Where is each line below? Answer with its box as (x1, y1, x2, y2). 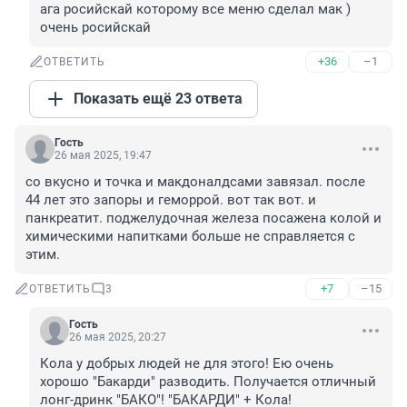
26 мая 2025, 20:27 (69, 331, 166, 344)
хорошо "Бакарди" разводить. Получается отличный (40, 373, 376, 391)
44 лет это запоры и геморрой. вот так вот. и (25, 192, 316, 209)
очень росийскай (40, 19, 151, 36)
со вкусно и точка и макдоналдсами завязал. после (25, 174, 365, 191)
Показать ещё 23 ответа (74, 90, 243, 108)
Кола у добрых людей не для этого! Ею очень (40, 355, 333, 372)
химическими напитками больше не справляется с (25, 228, 355, 245)
